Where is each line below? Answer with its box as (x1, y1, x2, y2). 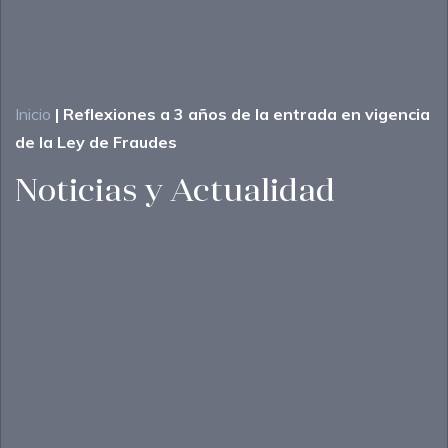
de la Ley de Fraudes (15, 132, 177, 153)
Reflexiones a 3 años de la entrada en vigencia (63, 104, 430, 125)
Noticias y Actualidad (15, 177, 335, 210)
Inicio (15, 104, 51, 125)
